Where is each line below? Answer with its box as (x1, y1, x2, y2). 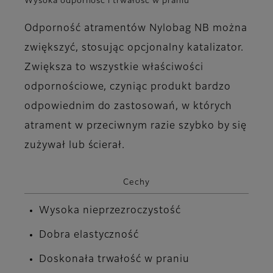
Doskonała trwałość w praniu (39, 254, 190, 264)
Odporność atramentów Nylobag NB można (24, 24, 247, 34)
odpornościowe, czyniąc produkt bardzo (24, 82, 231, 93)
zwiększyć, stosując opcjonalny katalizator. (24, 43, 247, 54)
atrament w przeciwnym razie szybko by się (24, 121, 247, 132)
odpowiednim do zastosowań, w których (24, 102, 232, 112)
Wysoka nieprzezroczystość (39, 205, 181, 216)
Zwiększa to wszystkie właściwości (24, 63, 204, 73)
